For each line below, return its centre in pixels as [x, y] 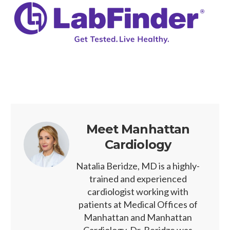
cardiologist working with [138, 191]
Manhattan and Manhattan [138, 217]
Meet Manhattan [138, 129]
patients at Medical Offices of [138, 204]
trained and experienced [138, 178]
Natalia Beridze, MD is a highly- [138, 166]
